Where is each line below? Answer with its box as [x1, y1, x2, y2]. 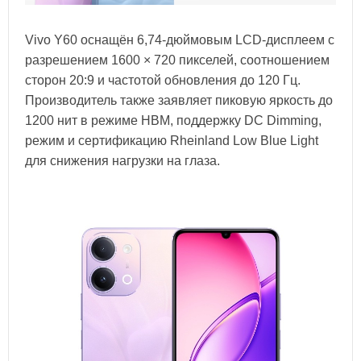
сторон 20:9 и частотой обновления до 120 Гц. [25, 73, 301, 88]
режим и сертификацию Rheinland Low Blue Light [25, 134, 318, 148]
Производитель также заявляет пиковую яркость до [25, 93, 333, 108]
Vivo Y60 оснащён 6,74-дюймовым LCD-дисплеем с [25, 33, 334, 48]
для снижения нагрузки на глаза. [25, 154, 220, 168]
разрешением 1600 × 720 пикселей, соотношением [25, 53, 330, 68]
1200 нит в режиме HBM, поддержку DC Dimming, [25, 114, 322, 128]
